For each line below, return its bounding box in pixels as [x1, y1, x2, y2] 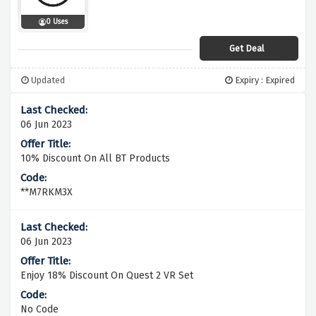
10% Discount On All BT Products [20, 152, 170, 165]
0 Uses [45, 18, 68, 27]
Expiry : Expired [233, 75, 295, 86]
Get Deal [229, 43, 265, 54]
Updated [29, 75, 65, 86]
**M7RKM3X [20, 186, 73, 199]
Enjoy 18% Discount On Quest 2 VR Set [20, 269, 193, 282]
